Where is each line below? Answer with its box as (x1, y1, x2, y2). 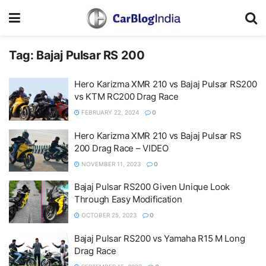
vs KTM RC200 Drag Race (74, 91, 179, 102)
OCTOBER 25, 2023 (80, 211, 137, 218)
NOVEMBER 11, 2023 (80, 160, 141, 167)
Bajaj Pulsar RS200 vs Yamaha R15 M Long (74, 232, 245, 244)
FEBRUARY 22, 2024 (80, 109, 139, 116)
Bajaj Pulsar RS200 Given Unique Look (74, 181, 230, 192)
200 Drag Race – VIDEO (74, 142, 169, 154)
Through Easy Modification (74, 194, 182, 205)
